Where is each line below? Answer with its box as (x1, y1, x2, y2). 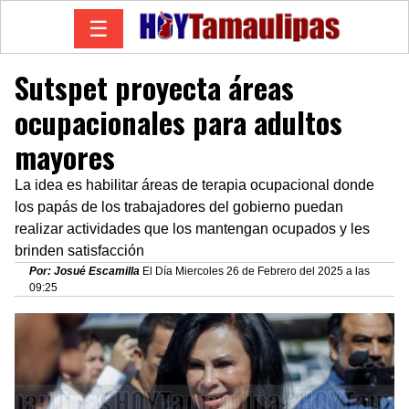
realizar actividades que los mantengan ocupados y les (15, 220, 370, 236)
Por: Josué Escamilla (29, 264, 140, 278)
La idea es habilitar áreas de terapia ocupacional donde (15, 176, 374, 193)
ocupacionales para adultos (15, 100, 342, 143)
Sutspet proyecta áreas (15, 65, 294, 109)
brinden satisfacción (15, 242, 144, 258)
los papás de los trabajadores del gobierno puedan (15, 198, 343, 215)
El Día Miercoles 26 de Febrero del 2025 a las (140, 264, 370, 278)
